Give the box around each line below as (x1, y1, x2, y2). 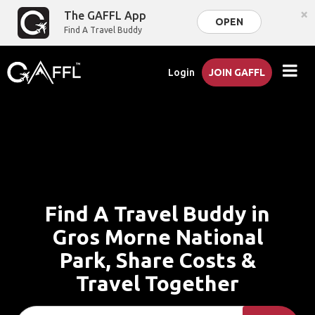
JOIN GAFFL (209, 67, 266, 78)
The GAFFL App (64, 9, 147, 22)
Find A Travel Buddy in (45, 202, 270, 226)
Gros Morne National (52, 225, 263, 249)
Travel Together (76, 271, 239, 295)
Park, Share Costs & (59, 248, 256, 272)
